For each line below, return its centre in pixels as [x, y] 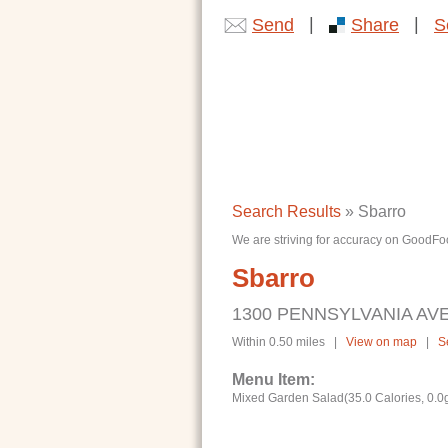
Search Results [286, 211]
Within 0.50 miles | [289, 342]
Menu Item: [273, 379]
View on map [383, 342]
